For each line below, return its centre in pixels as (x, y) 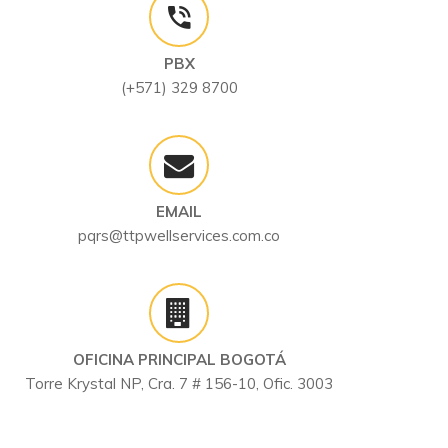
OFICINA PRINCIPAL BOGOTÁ (179, 359)
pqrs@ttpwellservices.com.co (179, 235)
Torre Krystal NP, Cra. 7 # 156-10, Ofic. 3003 (179, 383)
